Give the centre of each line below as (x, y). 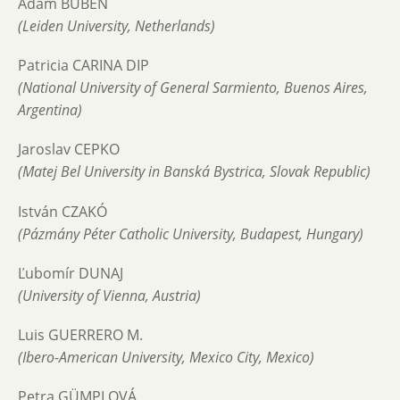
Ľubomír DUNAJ (71, 273)
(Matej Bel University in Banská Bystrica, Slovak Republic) (194, 172)
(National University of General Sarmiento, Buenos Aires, (193, 88)
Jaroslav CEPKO (69, 150)
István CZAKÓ (62, 211)
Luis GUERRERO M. (80, 335)
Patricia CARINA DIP (83, 66)
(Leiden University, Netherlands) (117, 26)
